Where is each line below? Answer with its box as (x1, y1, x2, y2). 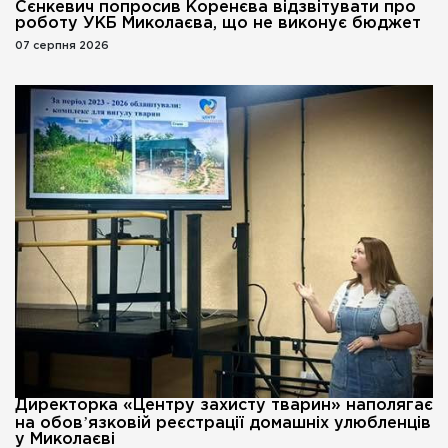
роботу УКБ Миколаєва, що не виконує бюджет (15, 15, 421, 31)
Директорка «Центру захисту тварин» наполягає (15, 398, 433, 414)
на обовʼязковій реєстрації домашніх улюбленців (15, 416, 431, 432)
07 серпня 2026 (15, 40, 109, 51)
